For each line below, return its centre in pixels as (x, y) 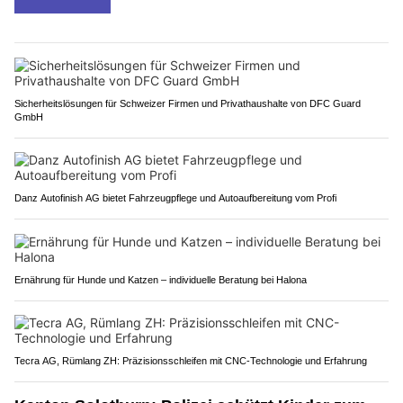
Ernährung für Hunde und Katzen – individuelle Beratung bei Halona (161, 280)
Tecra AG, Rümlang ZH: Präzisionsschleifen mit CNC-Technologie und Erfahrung (191, 361)
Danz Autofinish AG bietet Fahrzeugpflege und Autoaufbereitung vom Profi (175, 198)
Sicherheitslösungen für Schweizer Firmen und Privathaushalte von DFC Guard (188, 104)
